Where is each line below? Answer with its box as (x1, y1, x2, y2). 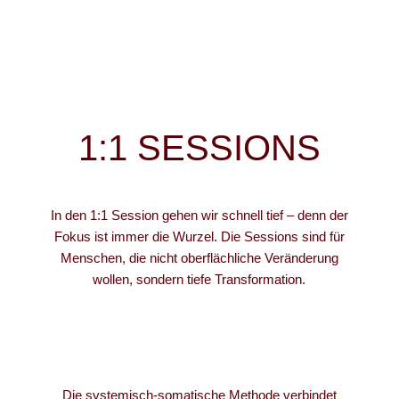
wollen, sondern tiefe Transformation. (93, 272, 306, 287)
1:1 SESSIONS (77, 128, 321, 167)
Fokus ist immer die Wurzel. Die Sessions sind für (53, 229, 345, 244)
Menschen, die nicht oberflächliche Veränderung (60, 250, 338, 265)
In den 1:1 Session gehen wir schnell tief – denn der (50, 208, 348, 223)
